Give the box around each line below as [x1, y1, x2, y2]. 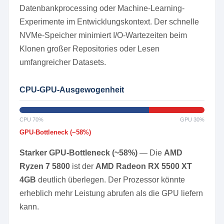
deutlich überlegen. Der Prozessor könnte [36, 175, 185, 184]
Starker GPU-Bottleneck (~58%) [19, 148, 137, 157]
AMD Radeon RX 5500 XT [95, 162, 192, 170]
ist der [70, 162, 95, 170]
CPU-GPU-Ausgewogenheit [19, 85, 124, 94]
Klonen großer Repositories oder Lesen [19, 44, 159, 53]
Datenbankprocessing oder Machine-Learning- [19, 4, 184, 12]
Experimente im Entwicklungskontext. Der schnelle [19, 17, 199, 26]
